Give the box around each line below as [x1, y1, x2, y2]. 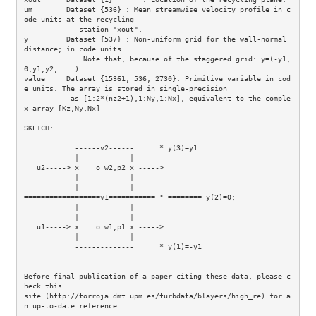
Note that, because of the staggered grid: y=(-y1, [23, 55, 83, 63]
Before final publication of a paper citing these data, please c [23, 272, 291, 281]
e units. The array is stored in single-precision [23, 85, 227, 93]
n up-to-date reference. [23, 302, 121, 310]
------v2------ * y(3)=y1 [23, 144, 75, 152]
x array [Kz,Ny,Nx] [23, 104, 100, 113]
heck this [23, 282, 62, 291]
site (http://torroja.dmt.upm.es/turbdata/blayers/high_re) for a [23, 292, 291, 300]
